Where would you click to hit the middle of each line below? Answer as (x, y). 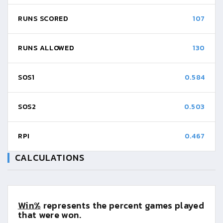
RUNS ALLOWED (46, 48)
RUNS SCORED (43, 19)
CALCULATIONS (50, 158)
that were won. (50, 215)
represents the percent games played (123, 205)
